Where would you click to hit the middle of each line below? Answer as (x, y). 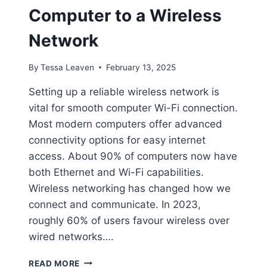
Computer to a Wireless (125, 15)
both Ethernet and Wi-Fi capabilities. (116, 172)
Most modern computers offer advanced (125, 124)
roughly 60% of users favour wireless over (129, 220)
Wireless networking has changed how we (130, 188)
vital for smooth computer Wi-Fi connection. (133, 108)
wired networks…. (71, 236)
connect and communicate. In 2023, (115, 204)
